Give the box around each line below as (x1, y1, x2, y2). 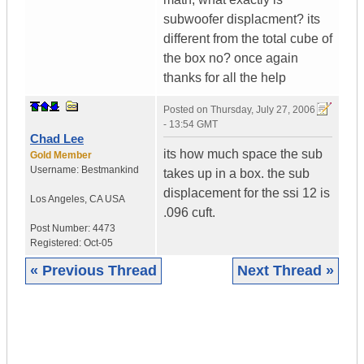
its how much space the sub (163, 147, 323, 162)
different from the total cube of (163, 32, 332, 46)
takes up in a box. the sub (163, 167, 310, 181)
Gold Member (30, 149, 92, 162)
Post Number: (30, 223, 93, 235)
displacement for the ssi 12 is (163, 186, 330, 201)
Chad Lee (30, 132, 84, 146)
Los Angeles (30, 193, 84, 206)
